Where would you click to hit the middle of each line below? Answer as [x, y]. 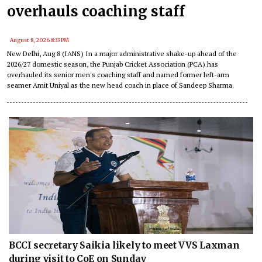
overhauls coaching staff [96, 12]
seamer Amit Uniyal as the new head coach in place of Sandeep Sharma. [120, 85]
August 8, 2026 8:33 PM [39, 40]
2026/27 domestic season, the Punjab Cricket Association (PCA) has [113, 64]
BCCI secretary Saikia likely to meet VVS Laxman [124, 245]
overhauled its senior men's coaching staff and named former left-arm [118, 75]
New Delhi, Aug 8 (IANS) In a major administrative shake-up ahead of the [122, 54]
